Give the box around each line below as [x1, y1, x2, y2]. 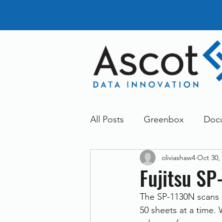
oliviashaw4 [162, 153, 195, 162]
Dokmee [110, 193, 144, 204]
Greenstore [164, 193, 209, 204]
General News [110, 153, 166, 165]
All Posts [90, 113, 124, 125]
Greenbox [144, 113, 184, 125]
